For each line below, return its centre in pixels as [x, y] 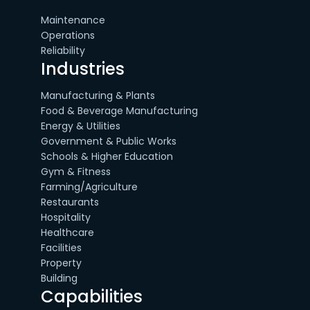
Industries [82, 69]
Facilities [61, 248]
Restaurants [70, 202]
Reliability [63, 51]
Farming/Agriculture [89, 187]
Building [59, 278]
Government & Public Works [108, 141]
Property [61, 263]
